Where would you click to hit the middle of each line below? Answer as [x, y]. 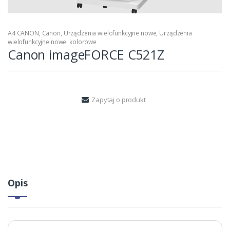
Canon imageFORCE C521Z [86, 55]
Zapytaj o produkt [119, 100]
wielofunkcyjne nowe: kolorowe [52, 42]
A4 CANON [23, 33]
